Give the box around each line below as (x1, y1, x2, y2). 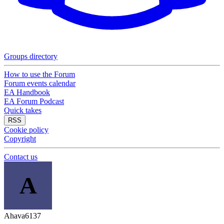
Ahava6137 (4, 211, 41, 220)
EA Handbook (4, 88, 50, 96)
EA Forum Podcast (4, 97, 64, 105)
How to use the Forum (4, 70, 75, 78)
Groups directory (4, 52, 57, 60)
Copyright (4, 134, 36, 143)
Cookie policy (4, 125, 48, 134)
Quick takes (4, 106, 41, 114)
